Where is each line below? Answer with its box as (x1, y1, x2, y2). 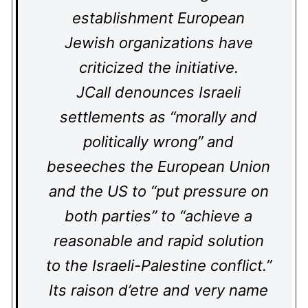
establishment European (72, 9, 245, 27)
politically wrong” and (83, 133, 234, 151)
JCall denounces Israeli (76, 83, 241, 101)
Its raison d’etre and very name (49, 281, 268, 299)
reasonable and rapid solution (53, 232, 264, 250)
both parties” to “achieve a (65, 207, 252, 225)
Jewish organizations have (64, 34, 253, 52)
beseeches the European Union (47, 157, 270, 175)
